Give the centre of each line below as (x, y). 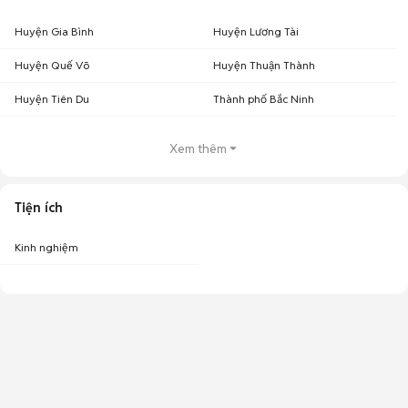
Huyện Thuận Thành (264, 65)
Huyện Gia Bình (54, 31)
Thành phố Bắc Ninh (264, 99)
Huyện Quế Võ (52, 65)
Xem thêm (198, 148)
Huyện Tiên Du (52, 99)
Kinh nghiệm (46, 247)
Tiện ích (39, 208)
